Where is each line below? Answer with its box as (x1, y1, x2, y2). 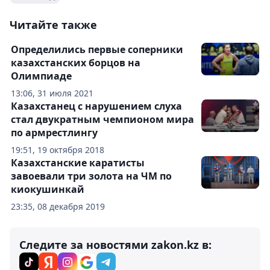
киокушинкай (11, 183, 84, 196)
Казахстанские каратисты (11, 156, 145, 170)
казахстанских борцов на (11, 56, 140, 70)
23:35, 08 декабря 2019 (11, 201, 105, 213)
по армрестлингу (11, 126, 98, 140)
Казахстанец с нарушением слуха (11, 99, 182, 113)
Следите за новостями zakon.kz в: (19, 237, 212, 253)
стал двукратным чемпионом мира (11, 113, 194, 127)
